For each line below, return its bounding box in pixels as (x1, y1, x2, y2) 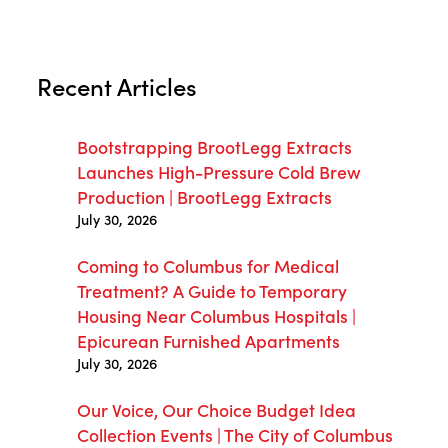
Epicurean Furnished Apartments (76, 327, 340, 353)
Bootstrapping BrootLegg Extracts (76, 133, 352, 159)
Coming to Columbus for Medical (76, 252, 339, 278)
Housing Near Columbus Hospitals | (76, 302, 356, 328)
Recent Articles (36, 68, 197, 102)
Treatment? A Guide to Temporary (76, 277, 347, 303)
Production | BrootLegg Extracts (76, 183, 332, 209)
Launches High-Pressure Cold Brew (76, 158, 361, 184)
